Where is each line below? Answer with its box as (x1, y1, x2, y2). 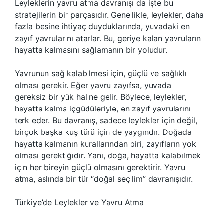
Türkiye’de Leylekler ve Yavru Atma (15, 197, 144, 207)
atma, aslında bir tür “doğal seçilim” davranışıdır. (15, 174, 193, 184)
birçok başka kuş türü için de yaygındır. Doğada (15, 127, 192, 137)
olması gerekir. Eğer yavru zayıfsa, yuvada (15, 80, 171, 90)
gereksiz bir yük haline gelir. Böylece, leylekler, (15, 92, 186, 102)
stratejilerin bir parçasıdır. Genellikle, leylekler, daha (15, 10, 204, 20)
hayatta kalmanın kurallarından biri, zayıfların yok (15, 139, 196, 149)
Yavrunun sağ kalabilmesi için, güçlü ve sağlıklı (15, 68, 187, 78)
